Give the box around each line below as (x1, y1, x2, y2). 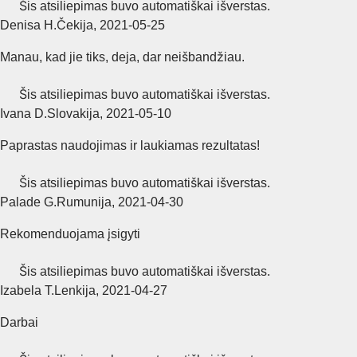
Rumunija (57, 194, 112, 209)
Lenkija (54, 283, 96, 297)
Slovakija (47, 106, 100, 120)
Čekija (57, 18, 93, 32)
